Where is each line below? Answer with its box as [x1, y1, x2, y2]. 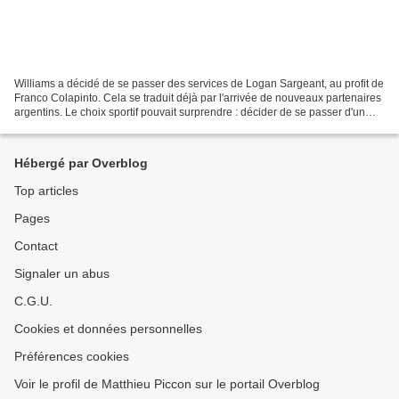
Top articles [14, 183, 78, 198]
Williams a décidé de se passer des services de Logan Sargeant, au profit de [14, 77, 384, 90]
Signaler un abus [14, 266, 110, 281]
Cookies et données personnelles [14, 322, 202, 336]
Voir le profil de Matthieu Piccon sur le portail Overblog [14, 377, 320, 391]
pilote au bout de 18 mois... [14, 119, 144, 133]
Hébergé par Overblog [14, 156, 148, 170]
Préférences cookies [14, 349, 129, 363]
